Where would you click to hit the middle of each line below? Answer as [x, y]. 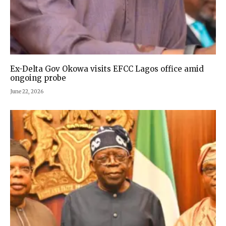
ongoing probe [38, 78]
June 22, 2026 [27, 92]
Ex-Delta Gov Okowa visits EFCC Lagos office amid [107, 69]
